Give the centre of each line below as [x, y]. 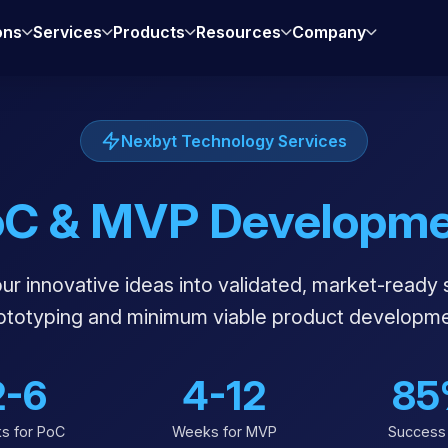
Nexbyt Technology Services [234, 141]
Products [149, 32]
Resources [239, 32]
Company [329, 32]
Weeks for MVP [224, 431]
